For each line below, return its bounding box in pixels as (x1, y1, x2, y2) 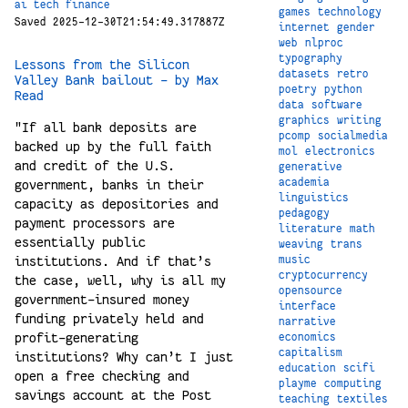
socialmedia (318, 129, 388, 141)
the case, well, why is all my (15, 273, 226, 289)
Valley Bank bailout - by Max (15, 73, 219, 88)
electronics (305, 145, 375, 157)
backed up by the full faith (15, 139, 211, 155)
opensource (279, 284, 342, 296)
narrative (279, 315, 336, 327)
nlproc (305, 36, 343, 48)
